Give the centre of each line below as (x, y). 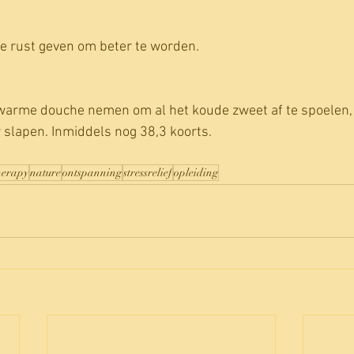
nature (45, 172)
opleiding (196, 172)
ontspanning (92, 172)
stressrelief (148, 172)
